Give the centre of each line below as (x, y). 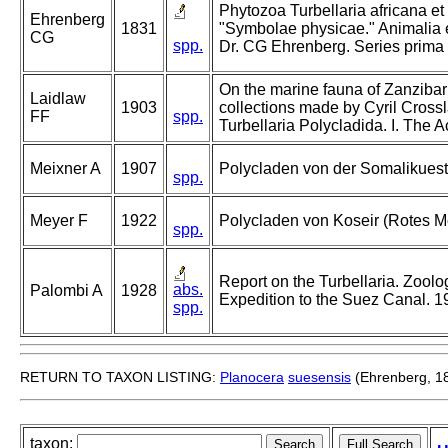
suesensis (319, 377)
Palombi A (66, 291)
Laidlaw (58, 99)
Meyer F (59, 221)
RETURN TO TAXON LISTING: (120, 377)
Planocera (252, 377)
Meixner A (65, 169)
